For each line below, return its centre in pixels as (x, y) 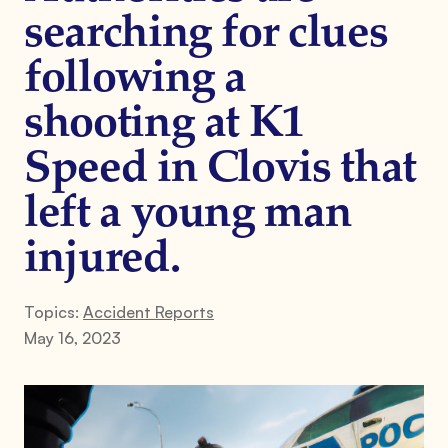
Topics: (53, 311)
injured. (102, 259)
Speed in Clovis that (220, 169)
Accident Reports (148, 311)
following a (135, 79)
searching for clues (206, 34)
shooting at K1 (164, 124)
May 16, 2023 (72, 337)
